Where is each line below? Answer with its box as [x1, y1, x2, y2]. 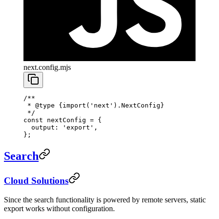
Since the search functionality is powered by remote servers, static [4, 196, 206, 204]
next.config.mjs [23, 63, 71, 71]
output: [23, 123, 63, 131]
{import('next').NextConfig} [55, 101, 164, 109]
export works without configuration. [4, 204, 115, 213]
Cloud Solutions [4, 175, 68, 186]
